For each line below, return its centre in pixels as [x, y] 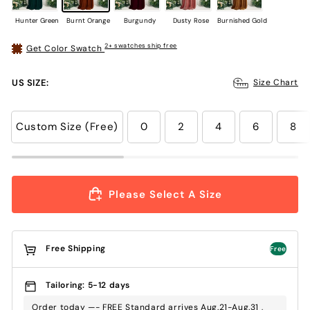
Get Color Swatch [66, 48]
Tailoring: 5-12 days [88, 285]
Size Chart [276, 83]
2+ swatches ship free [141, 46]
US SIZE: [30, 82]
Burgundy [140, 20]
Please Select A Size [165, 194]
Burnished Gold [242, 20]
